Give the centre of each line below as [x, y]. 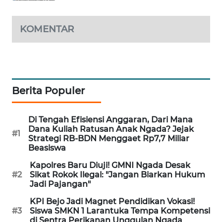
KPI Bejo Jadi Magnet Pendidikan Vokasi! [112, 201]
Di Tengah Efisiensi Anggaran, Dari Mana [111, 119]
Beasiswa [47, 148]
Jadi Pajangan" [60, 184]
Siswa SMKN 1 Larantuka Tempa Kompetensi [120, 211]
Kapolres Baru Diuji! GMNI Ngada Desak [110, 165]
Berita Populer [48, 90]
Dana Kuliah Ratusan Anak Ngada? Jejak [111, 129]
